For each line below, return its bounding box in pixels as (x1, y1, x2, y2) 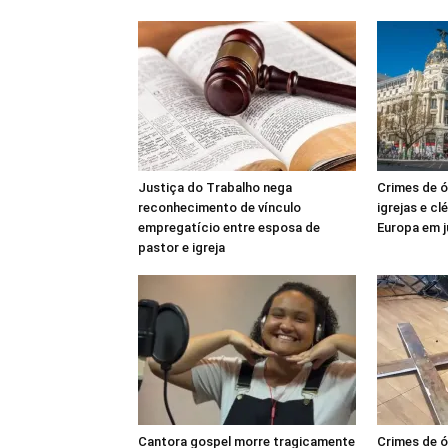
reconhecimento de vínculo (138, 200, 301, 215)
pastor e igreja (138, 240, 225, 255)
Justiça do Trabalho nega (138, 180, 292, 195)
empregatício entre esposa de (138, 220, 320, 235)
